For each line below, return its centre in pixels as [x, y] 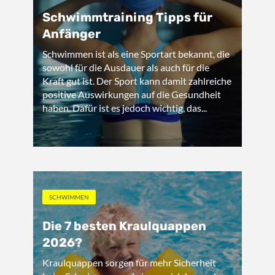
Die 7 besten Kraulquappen [124, 226]
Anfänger [72, 34]
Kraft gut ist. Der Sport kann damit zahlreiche [137, 81]
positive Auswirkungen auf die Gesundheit [132, 94]
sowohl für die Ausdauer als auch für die [126, 67]
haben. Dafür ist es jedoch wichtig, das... [125, 108]
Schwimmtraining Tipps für [127, 17]
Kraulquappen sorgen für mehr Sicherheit [129, 262]
